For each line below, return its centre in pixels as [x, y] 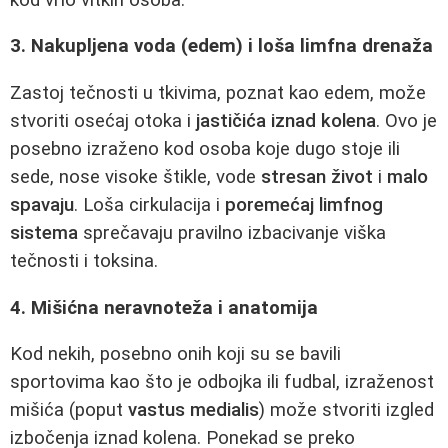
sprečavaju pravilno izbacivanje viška [232, 232]
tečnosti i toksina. [84, 260]
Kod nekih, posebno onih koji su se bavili [175, 354]
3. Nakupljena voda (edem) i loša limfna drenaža [221, 46]
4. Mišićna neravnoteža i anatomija [164, 307]
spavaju [42, 204]
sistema [44, 232]
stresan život [317, 176]
